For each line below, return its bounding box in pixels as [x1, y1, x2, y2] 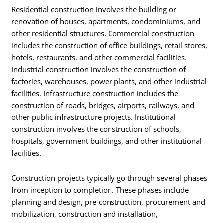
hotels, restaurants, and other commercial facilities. [11, 52, 187, 63]
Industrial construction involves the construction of [11, 64, 186, 75]
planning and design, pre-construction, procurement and [11, 196, 206, 207]
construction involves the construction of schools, [11, 124, 182, 134]
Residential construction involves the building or [11, 4, 177, 15]
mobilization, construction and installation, [11, 208, 158, 219]
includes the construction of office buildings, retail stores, [11, 40, 208, 51]
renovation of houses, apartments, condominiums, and [11, 16, 201, 27]
